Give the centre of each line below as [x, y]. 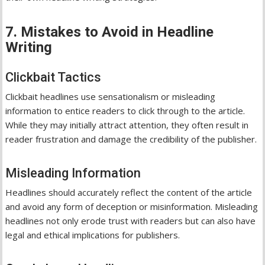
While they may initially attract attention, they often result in [127, 125]
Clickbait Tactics [54, 77]
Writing [29, 47]
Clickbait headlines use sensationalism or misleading [111, 96]
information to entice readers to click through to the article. [125, 110]
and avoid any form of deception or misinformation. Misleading [132, 206]
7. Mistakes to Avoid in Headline [110, 32]
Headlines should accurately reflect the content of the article [129, 192]
